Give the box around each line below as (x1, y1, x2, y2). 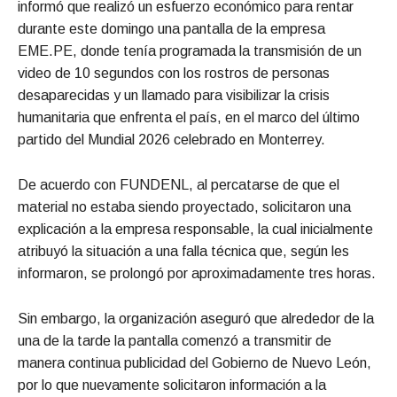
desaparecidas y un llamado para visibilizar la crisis (18, 87, 330, 103)
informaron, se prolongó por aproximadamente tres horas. (18, 265, 376, 281)
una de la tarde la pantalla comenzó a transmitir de (18, 332, 331, 348)
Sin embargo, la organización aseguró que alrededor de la (18, 310, 374, 326)
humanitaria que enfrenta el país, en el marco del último (18, 109, 360, 125)
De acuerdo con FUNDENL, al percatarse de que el (18, 176, 339, 192)
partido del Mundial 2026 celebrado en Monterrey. (18, 131, 325, 147)
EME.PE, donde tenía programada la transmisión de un (18, 43, 362, 58)
